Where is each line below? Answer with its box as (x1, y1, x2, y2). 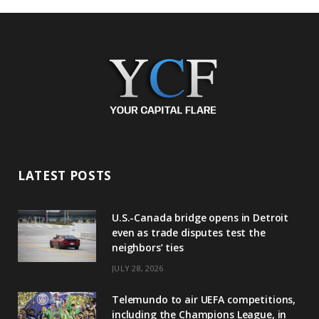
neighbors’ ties (112, 240, 184, 254)
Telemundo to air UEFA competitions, (112, 292, 296, 306)
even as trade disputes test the (112, 225, 266, 239)
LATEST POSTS (18, 167, 113, 184)
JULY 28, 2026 (112, 262, 164, 273)
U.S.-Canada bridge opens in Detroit (112, 210, 289, 224)
